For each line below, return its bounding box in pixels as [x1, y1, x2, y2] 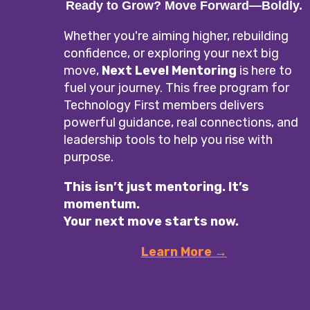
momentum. [64, 196, 140, 212]
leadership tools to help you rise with [64, 131, 273, 147]
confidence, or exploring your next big [64, 45, 280, 61]
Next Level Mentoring [102, 62, 237, 78]
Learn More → [140, 244, 227, 259]
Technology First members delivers [64, 97, 264, 113]
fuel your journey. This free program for [64, 80, 290, 95]
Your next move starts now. [64, 213, 239, 229]
